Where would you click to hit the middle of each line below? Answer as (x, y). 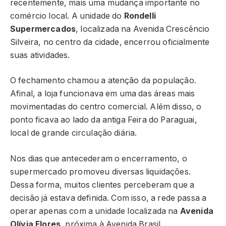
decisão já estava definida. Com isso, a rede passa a (108, 198)
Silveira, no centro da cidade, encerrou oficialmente (110, 42)
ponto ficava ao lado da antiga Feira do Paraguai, (104, 120)
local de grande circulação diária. (74, 133)
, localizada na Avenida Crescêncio (143, 29)
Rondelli (140, 16)
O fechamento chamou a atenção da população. (103, 81)
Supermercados (43, 29)
